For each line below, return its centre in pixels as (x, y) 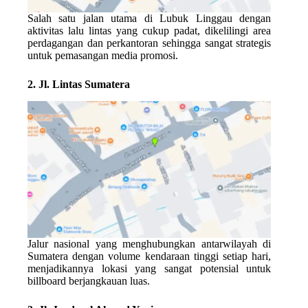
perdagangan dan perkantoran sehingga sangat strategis (150, 43)
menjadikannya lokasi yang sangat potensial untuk (150, 269)
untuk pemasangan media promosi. (103, 56)
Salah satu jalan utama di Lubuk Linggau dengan (150, 19)
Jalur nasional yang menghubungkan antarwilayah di (150, 244)
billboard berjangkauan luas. (89, 281)
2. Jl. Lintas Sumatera (79, 85)
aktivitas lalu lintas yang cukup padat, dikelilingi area (150, 31)
